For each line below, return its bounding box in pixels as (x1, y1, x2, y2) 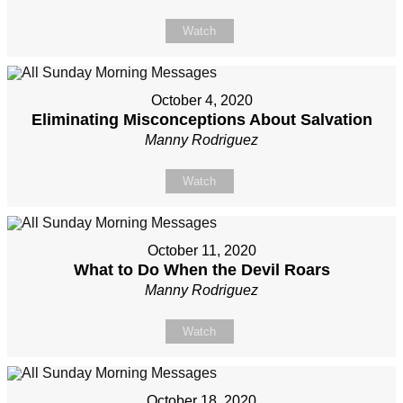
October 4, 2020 (150, 93, 253, 109)
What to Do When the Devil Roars (73, 261, 330, 280)
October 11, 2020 (147, 243, 256, 259)
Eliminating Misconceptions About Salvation (31, 111, 372, 130)
